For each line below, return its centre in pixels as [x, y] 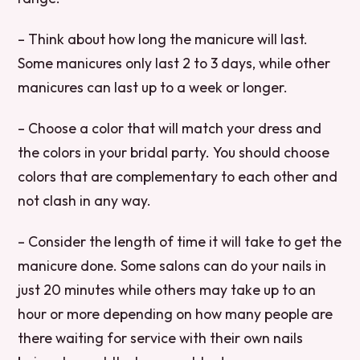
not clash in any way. [85, 201]
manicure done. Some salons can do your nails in [172, 266]
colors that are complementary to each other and [178, 177]
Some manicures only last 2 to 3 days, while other [174, 63]
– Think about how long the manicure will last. [163, 39]
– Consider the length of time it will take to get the [180, 242]
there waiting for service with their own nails [161, 338]
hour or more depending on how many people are [176, 314]
